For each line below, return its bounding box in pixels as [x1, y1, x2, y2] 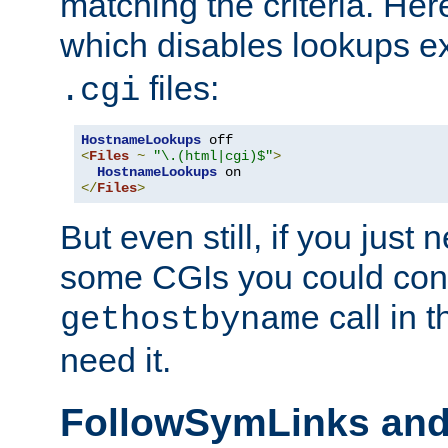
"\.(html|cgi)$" [153, 148, 273, 165]
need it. [60, 341, 171, 380]
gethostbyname [60, 301, 320, 340]
